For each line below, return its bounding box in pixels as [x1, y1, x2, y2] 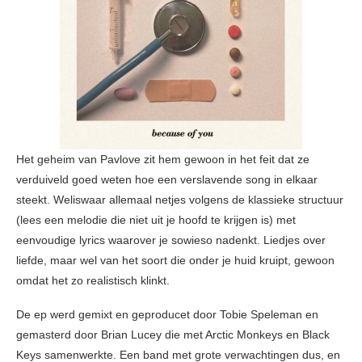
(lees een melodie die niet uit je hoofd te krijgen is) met [16, 213, 296, 227]
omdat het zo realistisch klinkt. [16, 274, 170, 288]
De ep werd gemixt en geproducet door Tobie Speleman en [16, 308, 318, 322]
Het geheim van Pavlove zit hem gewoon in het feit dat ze [16, 153, 309, 166]
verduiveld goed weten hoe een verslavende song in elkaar [16, 173, 318, 187]
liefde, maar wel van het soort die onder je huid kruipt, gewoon [16, 254, 335, 267]
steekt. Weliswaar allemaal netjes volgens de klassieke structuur [16, 193, 343, 207]
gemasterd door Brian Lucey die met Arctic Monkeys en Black [16, 328, 330, 342]
